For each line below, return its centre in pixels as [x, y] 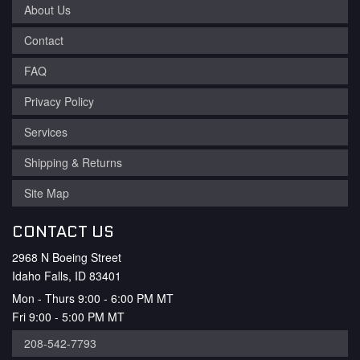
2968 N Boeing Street [67, 257]
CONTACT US [63, 231]
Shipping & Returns [73, 162]
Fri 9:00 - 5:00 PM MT [68, 317]
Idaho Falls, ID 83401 [67, 276]
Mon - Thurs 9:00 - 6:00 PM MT [93, 298]
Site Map [47, 193]
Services [46, 132]
